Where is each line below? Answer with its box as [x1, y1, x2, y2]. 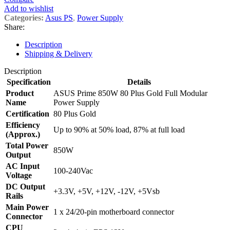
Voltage [6, 171, 32, 180]
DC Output [6, 182, 45, 191]
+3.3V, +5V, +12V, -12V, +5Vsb [53, 187, 160, 196]
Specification [6, 78, 51, 87]
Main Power [6, 203, 49, 212]
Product [6, 89, 34, 98]
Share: [4, 23, 25, 32]
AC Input [6, 162, 40, 171]
